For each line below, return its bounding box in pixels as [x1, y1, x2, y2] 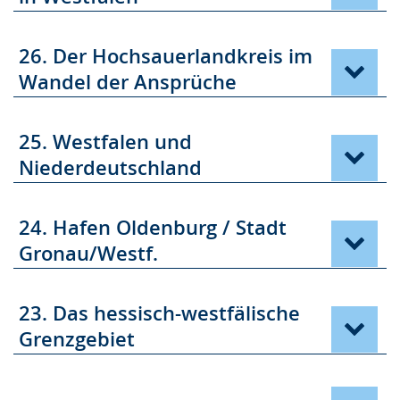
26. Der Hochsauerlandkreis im [19, 43, 312, 70]
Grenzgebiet [19, 326, 135, 353]
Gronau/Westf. [19, 240, 158, 267]
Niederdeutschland [19, 154, 202, 181]
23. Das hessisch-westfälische [19, 300, 300, 327]
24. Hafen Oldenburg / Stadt [19, 214, 287, 241]
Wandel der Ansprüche [19, 69, 237, 96]
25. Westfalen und [19, 129, 192, 155]
